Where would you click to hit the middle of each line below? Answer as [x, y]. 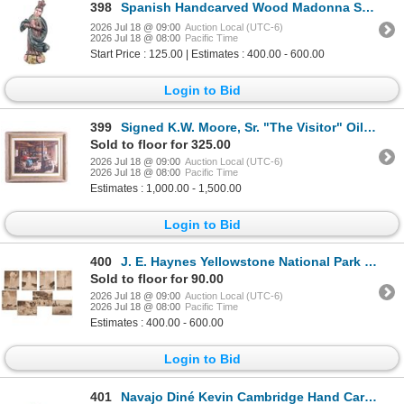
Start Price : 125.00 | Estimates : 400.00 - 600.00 [207, 54]
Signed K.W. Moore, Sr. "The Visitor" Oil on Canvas [242, 127]
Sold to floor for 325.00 [161, 144]
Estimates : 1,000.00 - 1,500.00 [166, 188]
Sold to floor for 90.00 [157, 279]
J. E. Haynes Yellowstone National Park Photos [243, 262]
